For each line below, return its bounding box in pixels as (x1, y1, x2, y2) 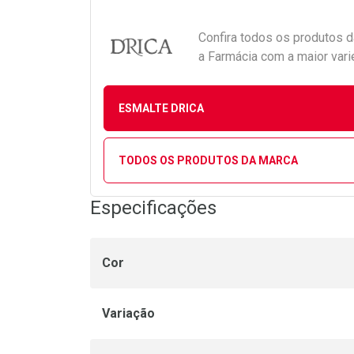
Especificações (90, 197, 217, 219)
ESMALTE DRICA (118, 101, 204, 115)
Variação (102, 306, 155, 321)
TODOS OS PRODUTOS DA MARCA (118, 153, 298, 167)
